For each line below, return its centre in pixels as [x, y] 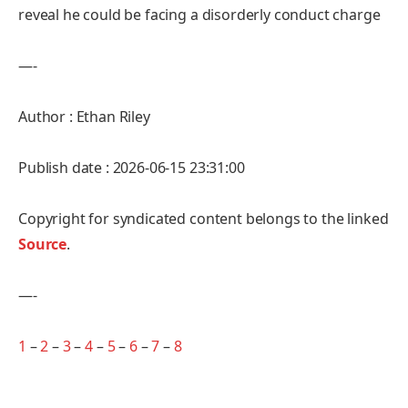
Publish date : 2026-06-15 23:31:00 [132, 167]
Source [43, 244]
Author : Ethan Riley [84, 116]
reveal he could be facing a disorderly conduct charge [199, 14]
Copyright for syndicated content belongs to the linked [204, 218]
